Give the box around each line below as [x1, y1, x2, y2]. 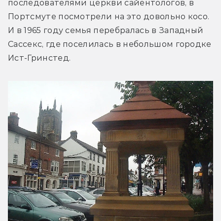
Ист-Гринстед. [8, 53, 71, 63]
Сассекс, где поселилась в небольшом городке [8, 39, 212, 49]
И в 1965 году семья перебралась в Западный [8, 25, 204, 35]
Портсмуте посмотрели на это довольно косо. [8, 11, 210, 21]
